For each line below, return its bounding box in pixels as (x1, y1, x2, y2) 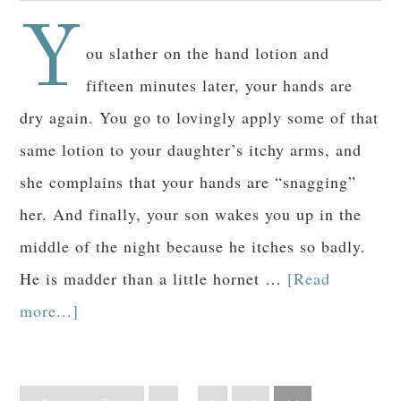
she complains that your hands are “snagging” (20, 171, 357, 192)
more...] (20, 300, 80, 321)
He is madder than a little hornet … (20, 268, 288, 289)
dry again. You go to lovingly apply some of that (20, 107, 380, 128)
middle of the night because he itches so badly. (20, 235, 367, 257)
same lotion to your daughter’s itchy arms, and (20, 139, 363, 160)
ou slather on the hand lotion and (86, 42, 330, 64)
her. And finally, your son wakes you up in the (20, 203, 363, 225)
